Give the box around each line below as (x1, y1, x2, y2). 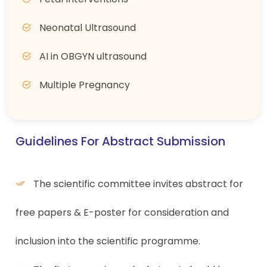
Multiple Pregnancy (37, 78, 130, 92)
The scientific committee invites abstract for (31, 177, 243, 191)
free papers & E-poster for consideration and (15, 206, 229, 219)
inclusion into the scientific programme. (15, 234, 200, 248)
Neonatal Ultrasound (37, 21, 136, 35)
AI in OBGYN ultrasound (37, 49, 147, 63)
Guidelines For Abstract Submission (15, 133, 225, 150)
